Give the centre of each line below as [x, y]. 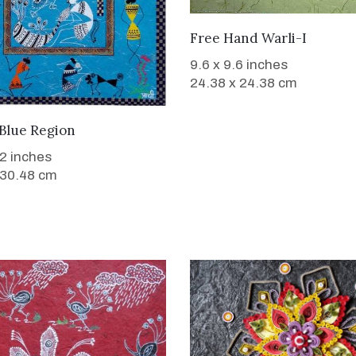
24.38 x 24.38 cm [244, 83]
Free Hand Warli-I [248, 39]
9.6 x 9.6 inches [239, 65]
